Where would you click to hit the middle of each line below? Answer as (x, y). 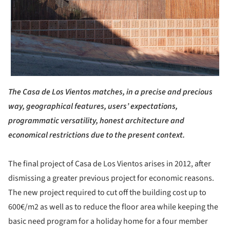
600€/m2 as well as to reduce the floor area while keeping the (113, 207)
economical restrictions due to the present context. (97, 135)
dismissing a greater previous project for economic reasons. (111, 178)
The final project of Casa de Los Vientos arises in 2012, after (110, 164)
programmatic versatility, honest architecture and (96, 120)
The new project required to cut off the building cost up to (107, 192)
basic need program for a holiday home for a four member (108, 221)
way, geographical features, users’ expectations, (93, 106)
